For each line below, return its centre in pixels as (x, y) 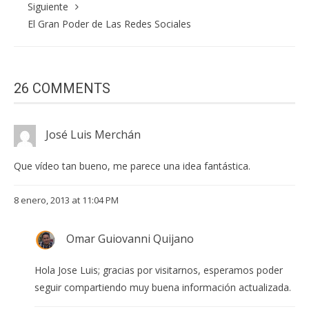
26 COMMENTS (62, 88)
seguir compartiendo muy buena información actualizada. (163, 288)
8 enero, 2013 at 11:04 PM (66, 200)
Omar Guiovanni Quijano (130, 238)
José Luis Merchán (93, 134)
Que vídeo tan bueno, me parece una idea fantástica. (132, 166)
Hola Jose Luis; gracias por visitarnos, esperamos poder (159, 270)
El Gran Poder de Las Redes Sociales (109, 23)
